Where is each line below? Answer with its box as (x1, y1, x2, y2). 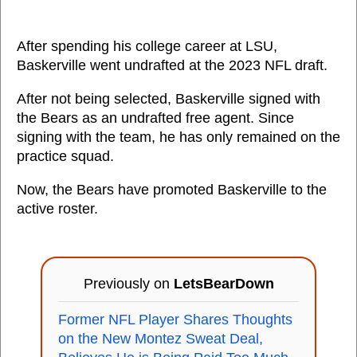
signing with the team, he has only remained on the (17, 129, 340, 145)
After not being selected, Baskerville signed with (17, 91, 320, 107)
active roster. (17, 201, 98, 217)
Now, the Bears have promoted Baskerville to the (17, 182, 327, 198)
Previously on (83, 276, 174, 292)
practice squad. (17, 148, 114, 164)
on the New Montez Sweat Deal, (58, 331, 263, 347)
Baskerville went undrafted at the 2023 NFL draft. (17, 57, 328, 73)
